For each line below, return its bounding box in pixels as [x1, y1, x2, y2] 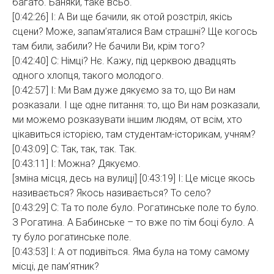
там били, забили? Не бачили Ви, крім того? [12, 40, 205, 52]
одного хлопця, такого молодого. [12, 70, 164, 81]
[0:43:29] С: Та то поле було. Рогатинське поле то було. [12, 202, 259, 213]
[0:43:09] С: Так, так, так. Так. [12, 143, 137, 155]
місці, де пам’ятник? [12, 261, 99, 272]
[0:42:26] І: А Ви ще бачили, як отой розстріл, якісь [12, 11, 232, 23]
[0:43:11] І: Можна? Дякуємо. [12, 158, 141, 169]
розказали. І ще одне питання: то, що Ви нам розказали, [12, 99, 260, 111]
